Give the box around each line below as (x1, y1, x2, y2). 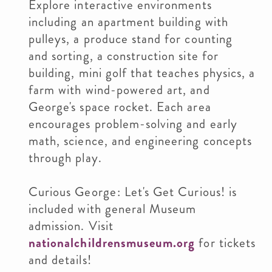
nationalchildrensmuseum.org (29, 234, 195, 252)
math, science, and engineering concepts (29, 132, 252, 150)
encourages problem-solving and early (29, 115, 237, 133)
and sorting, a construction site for (29, 47, 219, 65)
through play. (29, 149, 102, 167)
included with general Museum (29, 200, 197, 218)
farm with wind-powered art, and (29, 81, 210, 99)
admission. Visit (29, 217, 114, 235)
